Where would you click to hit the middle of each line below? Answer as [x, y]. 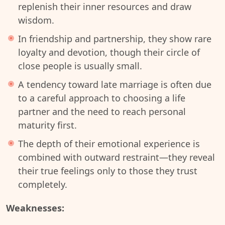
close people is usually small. [80, 66]
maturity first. [47, 125]
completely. [43, 184]
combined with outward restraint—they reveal [117, 157]
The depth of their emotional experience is [109, 144]
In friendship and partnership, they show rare [115, 39]
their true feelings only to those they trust [108, 171]
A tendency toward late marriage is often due [115, 84]
